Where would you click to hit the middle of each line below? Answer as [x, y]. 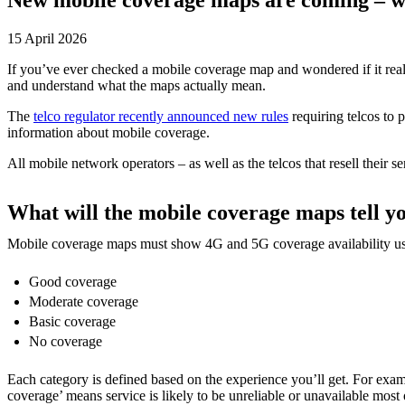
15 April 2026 [47, 38]
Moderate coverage [84, 301]
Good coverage [73, 281]
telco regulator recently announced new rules [161, 116]
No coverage [66, 341]
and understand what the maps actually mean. [137, 85]
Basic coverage [72, 321]
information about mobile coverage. [108, 132]
